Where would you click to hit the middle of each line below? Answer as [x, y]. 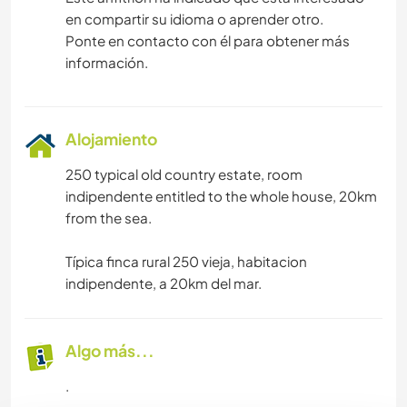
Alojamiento [111, 139]
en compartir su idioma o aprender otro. [194, 19]
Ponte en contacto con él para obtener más [208, 41]
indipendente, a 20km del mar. [164, 283]
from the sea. [109, 218]
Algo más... [110, 351]
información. [107, 63]
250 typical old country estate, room [184, 174]
